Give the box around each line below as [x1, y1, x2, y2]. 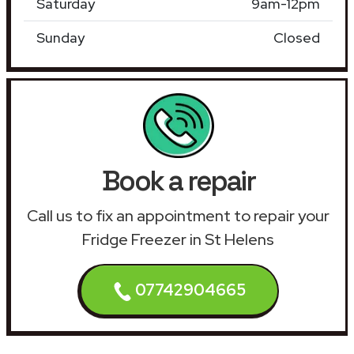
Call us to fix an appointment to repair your [27, 205, 330, 226]
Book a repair [101, 163, 255, 198]
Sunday [36, 28, 85, 47]
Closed [273, 28, 320, 47]
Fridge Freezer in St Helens [82, 228, 274, 250]
